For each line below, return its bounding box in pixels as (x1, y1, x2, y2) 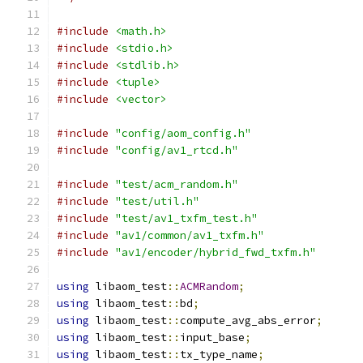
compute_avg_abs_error (180, 314, 316, 327)
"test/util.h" (115, 194, 199, 208)
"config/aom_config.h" (115, 126, 251, 140)
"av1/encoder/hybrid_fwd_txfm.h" (115, 246, 316, 259)
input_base (180, 331, 245, 344)
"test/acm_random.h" (115, 177, 238, 191)
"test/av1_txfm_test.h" (115, 211, 258, 225)
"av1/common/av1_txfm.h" (115, 228, 264, 242)
